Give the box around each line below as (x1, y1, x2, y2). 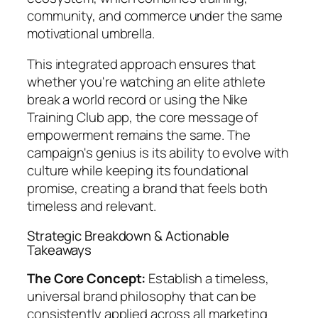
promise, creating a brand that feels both (27, 179, 268, 198)
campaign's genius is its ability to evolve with (27, 143, 290, 163)
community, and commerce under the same (27, 6, 283, 25)
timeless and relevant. (27, 197, 156, 216)
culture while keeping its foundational (27, 161, 249, 180)
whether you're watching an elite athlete (27, 72, 265, 92)
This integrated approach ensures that (27, 55, 256, 74)
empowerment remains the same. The (27, 126, 251, 145)
